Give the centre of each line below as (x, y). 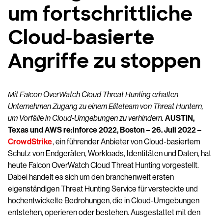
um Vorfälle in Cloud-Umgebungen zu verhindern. (86, 118)
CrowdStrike (30, 142)
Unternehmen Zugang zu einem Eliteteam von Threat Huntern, (106, 106)
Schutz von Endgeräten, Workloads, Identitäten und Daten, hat (110, 153)
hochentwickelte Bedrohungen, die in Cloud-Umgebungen (104, 201)
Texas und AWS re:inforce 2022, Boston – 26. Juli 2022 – (105, 130)
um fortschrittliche (100, 14)
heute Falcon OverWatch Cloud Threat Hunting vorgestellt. (103, 165)
